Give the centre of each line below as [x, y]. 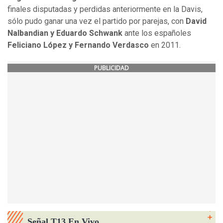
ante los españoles [157, 33]
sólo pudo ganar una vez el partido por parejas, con [97, 21]
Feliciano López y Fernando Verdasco [78, 45]
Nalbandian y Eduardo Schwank [65, 33]
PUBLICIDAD [111, 68]
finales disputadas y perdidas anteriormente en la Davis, [105, 9]
